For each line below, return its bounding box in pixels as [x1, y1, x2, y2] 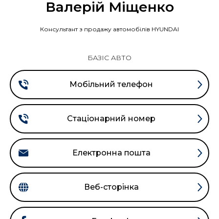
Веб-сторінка [84, 182, 139, 192]
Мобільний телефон [69, 80, 153, 89]
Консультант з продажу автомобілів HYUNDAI [40, 25, 179, 33]
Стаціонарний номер [67, 114, 155, 124]
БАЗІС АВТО [88, 53, 131, 62]
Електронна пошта [72, 148, 151, 158]
